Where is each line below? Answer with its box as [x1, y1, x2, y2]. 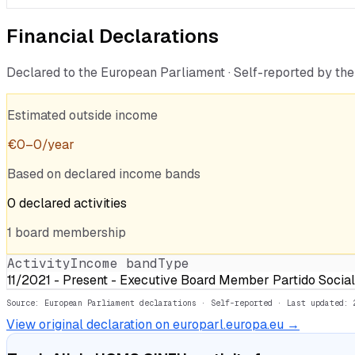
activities [74, 195, 127, 212]
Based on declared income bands [7, 166, 200, 183]
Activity [7, 255, 71, 273]
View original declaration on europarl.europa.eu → [6, 316, 300, 334]
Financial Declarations [6, 24, 219, 49]
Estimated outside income [7, 107, 158, 124]
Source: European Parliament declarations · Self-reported [6, 298, 273, 309]
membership [52, 224, 126, 242]
